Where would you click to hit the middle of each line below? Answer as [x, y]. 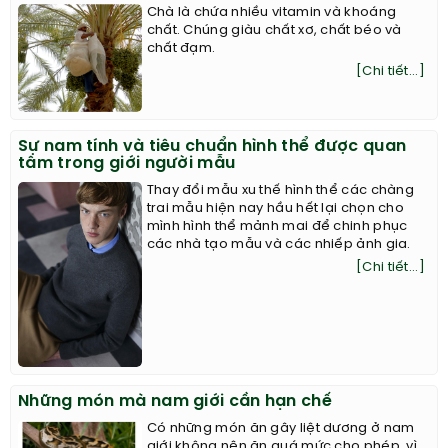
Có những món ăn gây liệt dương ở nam [280, 429]
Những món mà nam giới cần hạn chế [175, 402]
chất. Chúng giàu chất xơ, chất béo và [274, 30]
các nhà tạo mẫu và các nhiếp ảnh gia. [278, 244]
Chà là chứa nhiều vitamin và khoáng [271, 12]
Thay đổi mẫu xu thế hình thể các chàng [280, 190]
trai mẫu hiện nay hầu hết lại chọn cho [275, 208]
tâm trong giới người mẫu [127, 163]
